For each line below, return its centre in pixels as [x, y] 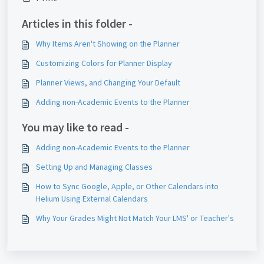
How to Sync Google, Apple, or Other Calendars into [127, 186]
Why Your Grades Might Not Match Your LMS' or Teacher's [135, 218]
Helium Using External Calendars [92, 199]
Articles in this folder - [77, 23]
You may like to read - [75, 127]
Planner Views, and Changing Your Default [108, 82]
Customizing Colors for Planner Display [104, 63]
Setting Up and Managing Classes [94, 167]
